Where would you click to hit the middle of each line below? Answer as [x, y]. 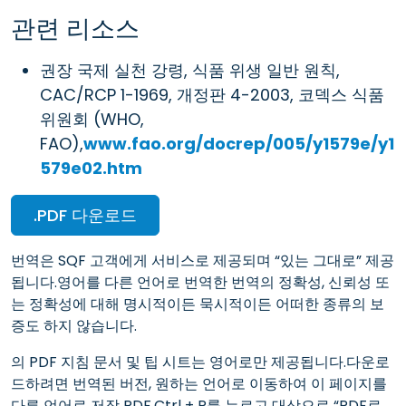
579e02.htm [91, 168]
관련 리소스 [75, 28]
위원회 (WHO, [92, 119]
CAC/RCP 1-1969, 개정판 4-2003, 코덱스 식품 [212, 94]
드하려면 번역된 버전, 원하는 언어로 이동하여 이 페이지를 [199, 383]
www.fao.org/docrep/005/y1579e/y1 [239, 143]
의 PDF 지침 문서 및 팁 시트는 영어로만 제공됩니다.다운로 [200, 362]
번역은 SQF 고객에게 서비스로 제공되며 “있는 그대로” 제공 [203, 260]
